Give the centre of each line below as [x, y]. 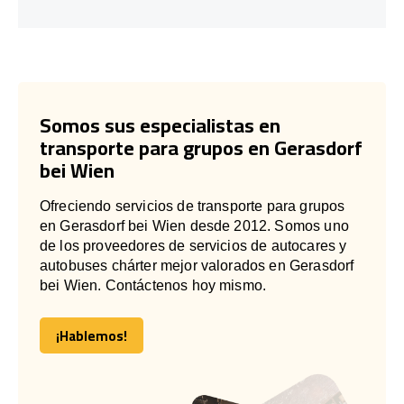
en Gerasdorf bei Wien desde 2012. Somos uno [194, 225]
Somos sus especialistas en [160, 125]
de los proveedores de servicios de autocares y [193, 245]
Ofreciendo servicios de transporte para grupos [193, 206]
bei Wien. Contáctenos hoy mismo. [153, 285]
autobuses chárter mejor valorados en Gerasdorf [197, 265]
